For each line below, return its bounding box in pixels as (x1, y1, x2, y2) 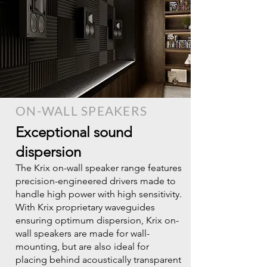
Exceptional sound (15, 123, 132, 141)
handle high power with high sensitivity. (15, 188, 182, 200)
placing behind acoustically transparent (15, 254, 181, 265)
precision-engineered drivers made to (15, 175, 176, 187)
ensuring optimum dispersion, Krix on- (15, 215, 179, 226)
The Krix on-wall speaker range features (15, 162, 182, 173)
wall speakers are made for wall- (15, 228, 150, 239)
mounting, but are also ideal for (15, 241, 149, 252)
